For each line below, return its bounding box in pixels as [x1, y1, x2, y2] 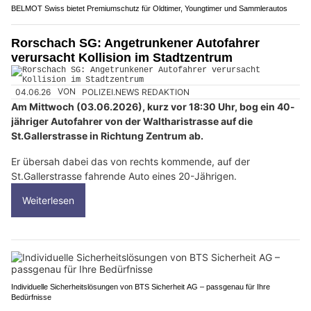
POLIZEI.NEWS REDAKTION [82, 86, 190, 97]
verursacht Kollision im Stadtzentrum [11, 51, 233, 65]
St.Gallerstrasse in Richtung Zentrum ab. [11, 129, 203, 142]
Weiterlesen [22, 194, 74, 206]
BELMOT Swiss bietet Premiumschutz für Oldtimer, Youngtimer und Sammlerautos [11, 4, 287, 13]
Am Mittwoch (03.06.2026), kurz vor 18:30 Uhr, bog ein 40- [11, 100, 295, 112]
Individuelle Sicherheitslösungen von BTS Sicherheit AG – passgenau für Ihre [11, 282, 270, 291]
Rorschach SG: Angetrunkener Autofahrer [11, 36, 260, 51]
